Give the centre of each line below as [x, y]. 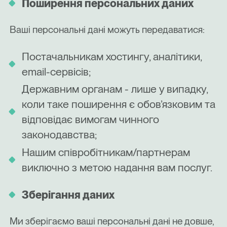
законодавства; [59, 135]
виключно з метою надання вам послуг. [117, 167]
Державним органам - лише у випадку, [115, 89]
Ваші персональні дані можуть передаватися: [107, 29]
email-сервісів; [56, 71]
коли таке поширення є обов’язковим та [119, 104]
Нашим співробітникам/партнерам [106, 152]
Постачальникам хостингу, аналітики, [112, 56]
